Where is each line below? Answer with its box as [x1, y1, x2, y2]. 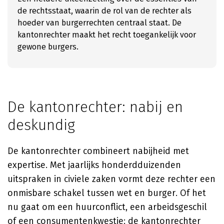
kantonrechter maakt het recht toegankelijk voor [17, 30, 196, 39]
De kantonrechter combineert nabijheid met [7, 145, 189, 156]
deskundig [7, 116, 75, 134]
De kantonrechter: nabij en [7, 98, 183, 116]
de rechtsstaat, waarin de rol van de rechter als [17, 6, 191, 15]
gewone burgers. [17, 42, 78, 51]
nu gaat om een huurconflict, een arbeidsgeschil [7, 201, 207, 212]
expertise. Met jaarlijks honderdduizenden [7, 159, 181, 170]
